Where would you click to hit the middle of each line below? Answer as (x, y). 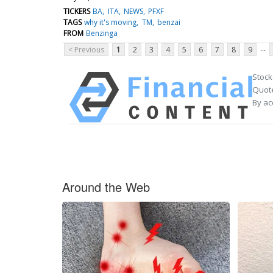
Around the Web (106, 186)
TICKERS (77, 11)
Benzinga (102, 33)
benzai (168, 22)
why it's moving (111, 22)
